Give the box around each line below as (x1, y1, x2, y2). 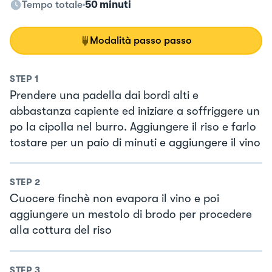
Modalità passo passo (90, 34, 192, 46)
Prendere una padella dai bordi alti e (10, 88, 199, 102)
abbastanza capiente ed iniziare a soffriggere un (10, 104, 260, 118)
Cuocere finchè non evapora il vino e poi (10, 192, 219, 206)
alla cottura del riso (10, 223, 112, 237)
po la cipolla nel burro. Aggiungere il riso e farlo (10, 120, 256, 134)
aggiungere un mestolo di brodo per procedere (10, 208, 252, 222)
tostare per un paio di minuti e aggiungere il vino (10, 135, 260, 149)
